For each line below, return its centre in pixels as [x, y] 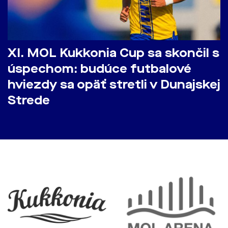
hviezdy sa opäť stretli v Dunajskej [114, 84]
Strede [29, 100]
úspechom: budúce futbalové [99, 69]
